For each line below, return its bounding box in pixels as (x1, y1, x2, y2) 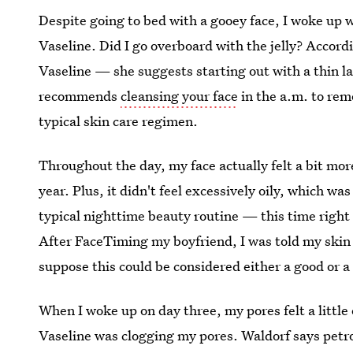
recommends (39, 87, 121, 106)
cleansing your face (121, 87, 239, 106)
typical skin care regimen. (39, 112, 199, 131)
